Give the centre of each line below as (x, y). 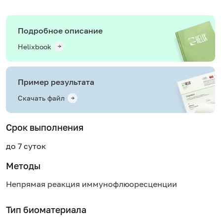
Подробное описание (60, 30)
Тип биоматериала (46, 209)
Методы (23, 166)
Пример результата (56, 82)
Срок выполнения (45, 128)
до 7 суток (26, 146)
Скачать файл (41, 98)
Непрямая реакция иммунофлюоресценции (92, 184)
